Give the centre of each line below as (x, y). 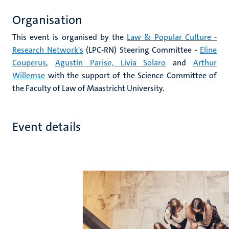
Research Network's (48, 50)
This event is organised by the (70, 37)
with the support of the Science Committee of (131, 75)
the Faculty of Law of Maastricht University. (88, 88)
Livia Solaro (143, 63)
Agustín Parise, (88, 63)
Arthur (205, 63)
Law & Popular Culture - (172, 37)
